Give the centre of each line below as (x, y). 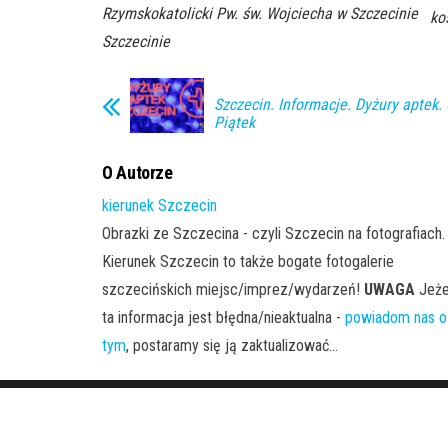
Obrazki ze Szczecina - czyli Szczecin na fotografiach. (273, 234)
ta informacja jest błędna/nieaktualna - (223, 318)
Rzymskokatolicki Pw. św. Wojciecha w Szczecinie (260, 13)
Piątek (234, 122)
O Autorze (137, 173)
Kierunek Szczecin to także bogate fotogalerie (248, 262)
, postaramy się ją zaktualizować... (232, 346)
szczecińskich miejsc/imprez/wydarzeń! (233, 290)
